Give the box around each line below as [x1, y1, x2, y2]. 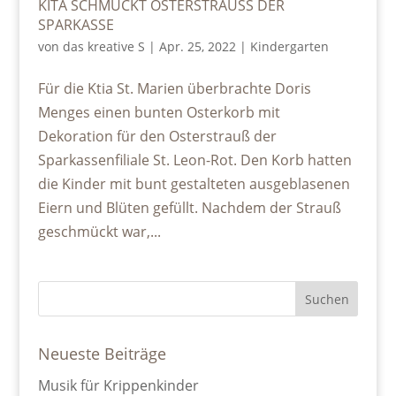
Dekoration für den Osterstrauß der [37, 126, 277, 147]
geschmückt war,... [37, 222, 161, 242]
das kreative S [62, 38, 145, 56]
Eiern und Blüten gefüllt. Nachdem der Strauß [37, 198, 341, 218]
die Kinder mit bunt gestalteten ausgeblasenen [37, 174, 350, 194]
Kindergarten [249, 38, 329, 56]
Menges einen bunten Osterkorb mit [37, 103, 280, 123]
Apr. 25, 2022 [158, 38, 236, 56]
